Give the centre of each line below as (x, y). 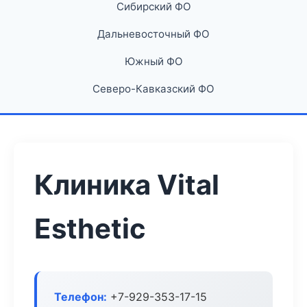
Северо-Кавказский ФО (153, 89)
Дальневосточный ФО (153, 34)
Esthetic (90, 229)
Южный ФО (153, 61)
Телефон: (81, 297)
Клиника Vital (127, 185)
